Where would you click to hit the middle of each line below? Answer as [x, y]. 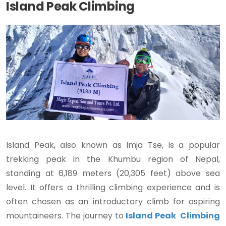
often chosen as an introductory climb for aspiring [113, 202]
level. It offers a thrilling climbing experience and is [113, 188]
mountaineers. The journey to [65, 216]
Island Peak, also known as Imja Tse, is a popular [113, 145]
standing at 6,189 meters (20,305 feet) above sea [113, 174]
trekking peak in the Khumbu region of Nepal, [113, 159]
